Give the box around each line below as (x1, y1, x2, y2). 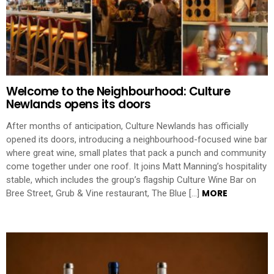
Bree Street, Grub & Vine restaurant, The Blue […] (6, 188, 202, 199)
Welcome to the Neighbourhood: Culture (6, 83, 231, 100)
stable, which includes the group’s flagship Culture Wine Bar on (6, 174, 256, 186)
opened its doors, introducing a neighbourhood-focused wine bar (6, 134, 267, 146)
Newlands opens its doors (6, 95, 151, 113)
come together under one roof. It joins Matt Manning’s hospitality (6, 161, 267, 172)
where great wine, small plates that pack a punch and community (6, 147, 266, 159)
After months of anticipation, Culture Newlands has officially (6, 120, 248, 132)
